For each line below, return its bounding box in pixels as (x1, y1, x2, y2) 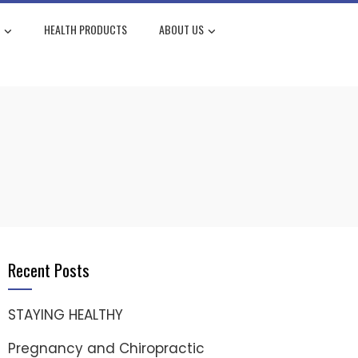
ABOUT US (158, 21, 204, 38)
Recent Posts (8, 257, 89, 282)
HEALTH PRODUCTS (43, 21, 127, 38)
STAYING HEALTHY (8, 304, 123, 324)
